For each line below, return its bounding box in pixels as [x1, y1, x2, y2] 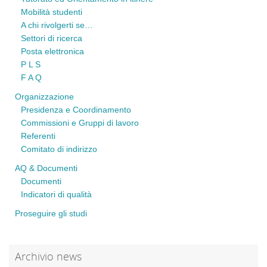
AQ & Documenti [15, 164, 77, 173]
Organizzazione [15, 92, 74, 101]
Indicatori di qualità [21, 190, 92, 199]
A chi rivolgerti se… [21, 21, 93, 30]
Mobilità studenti [21, 8, 82, 17]
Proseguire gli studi [15, 209, 87, 218]
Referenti [21, 132, 55, 141]
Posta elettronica [21, 47, 84, 56]
